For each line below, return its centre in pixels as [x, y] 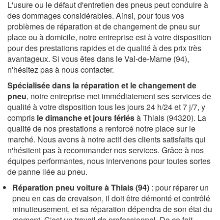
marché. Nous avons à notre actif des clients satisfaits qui [107, 139]
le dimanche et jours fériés [86, 117]
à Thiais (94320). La [170, 117]
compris [22, 117]
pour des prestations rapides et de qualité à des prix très [104, 48]
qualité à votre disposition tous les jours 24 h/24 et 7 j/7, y [106, 107]
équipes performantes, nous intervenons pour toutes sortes [109, 161]
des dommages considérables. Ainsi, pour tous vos [96, 15]
